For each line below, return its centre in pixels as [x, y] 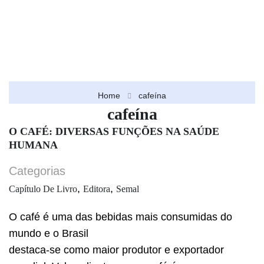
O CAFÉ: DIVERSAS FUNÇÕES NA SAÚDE [114, 131]
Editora [97, 189]
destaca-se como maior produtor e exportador [116, 250]
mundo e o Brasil [49, 233]
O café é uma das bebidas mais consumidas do [121, 217]
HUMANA [33, 145]
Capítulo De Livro [43, 189]
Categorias [37, 171]
